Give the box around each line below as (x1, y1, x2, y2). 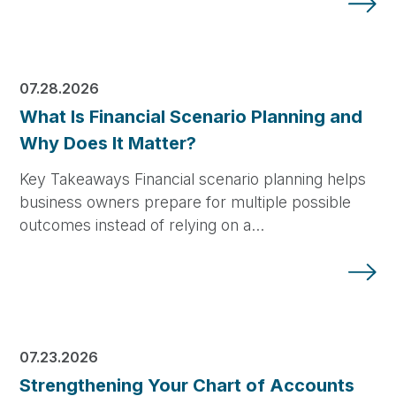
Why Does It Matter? (19, 132, 197, 154)
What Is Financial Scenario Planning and (19, 105, 363, 127)
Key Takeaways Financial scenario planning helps (19, 170, 367, 189)
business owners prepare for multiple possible (19, 193, 352, 212)
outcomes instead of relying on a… (19, 216, 265, 235)
